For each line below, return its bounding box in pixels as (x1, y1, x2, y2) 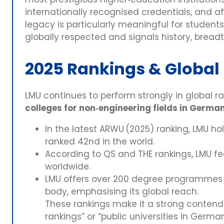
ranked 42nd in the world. (45, 135, 157, 147)
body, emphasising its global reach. (45, 185, 201, 197)
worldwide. (45, 160, 93, 172)
